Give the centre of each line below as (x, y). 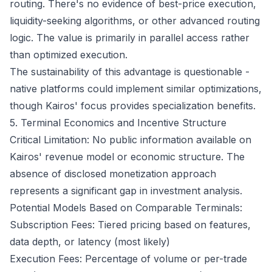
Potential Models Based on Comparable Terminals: (126, 208)
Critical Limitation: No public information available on (131, 140)
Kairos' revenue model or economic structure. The (127, 157)
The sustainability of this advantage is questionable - (130, 72)
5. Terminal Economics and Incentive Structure (118, 123)
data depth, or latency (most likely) (90, 242)
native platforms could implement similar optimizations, (136, 89)
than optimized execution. (69, 55)
